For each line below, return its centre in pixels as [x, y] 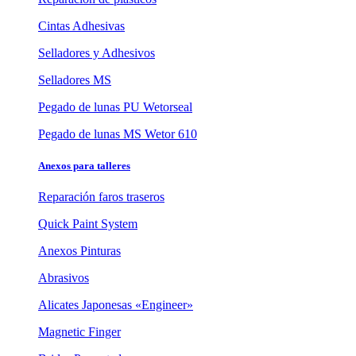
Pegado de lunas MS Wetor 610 [118, 134]
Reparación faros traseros [101, 196]
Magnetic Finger [79, 331]
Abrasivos [64, 277]
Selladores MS [75, 80]
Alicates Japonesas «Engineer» [116, 304]
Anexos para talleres [84, 165]
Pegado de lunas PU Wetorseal [115, 107]
